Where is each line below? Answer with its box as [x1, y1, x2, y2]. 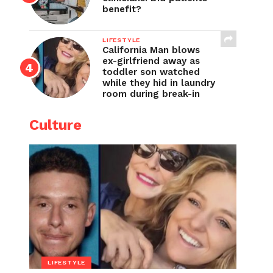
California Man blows [102, 44, 200, 55]
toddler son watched [102, 66, 200, 77]
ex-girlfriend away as [102, 55, 200, 66]
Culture [29, 116, 82, 133]
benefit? [102, 4, 141, 15]
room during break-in [102, 88, 200, 99]
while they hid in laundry [102, 77, 215, 88]
